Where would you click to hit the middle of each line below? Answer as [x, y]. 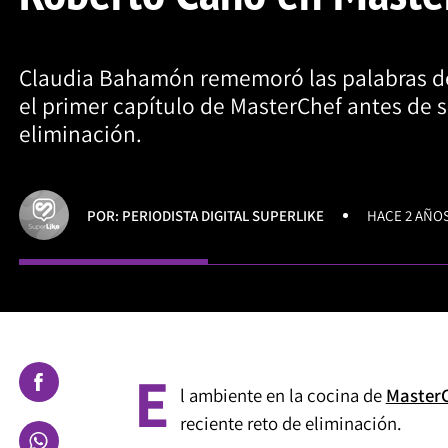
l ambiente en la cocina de [282, 394]
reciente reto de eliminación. [290, 422]
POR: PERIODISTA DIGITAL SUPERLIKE [206, 215]
